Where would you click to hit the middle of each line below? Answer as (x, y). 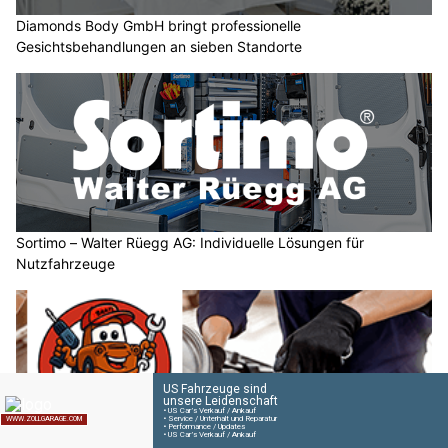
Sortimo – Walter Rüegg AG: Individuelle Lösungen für (190, 243)
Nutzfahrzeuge (65, 264)
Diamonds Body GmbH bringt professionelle (158, 25)
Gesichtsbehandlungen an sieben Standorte (159, 46)
